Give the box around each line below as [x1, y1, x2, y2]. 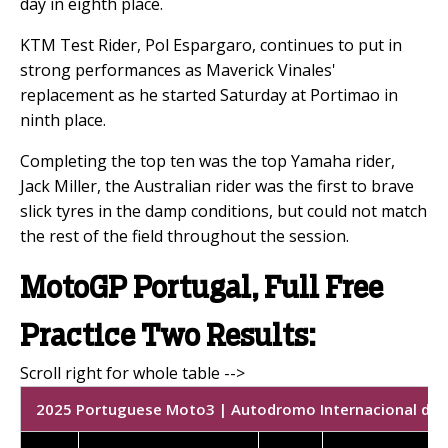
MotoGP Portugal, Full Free [20, 273, 383, 304]
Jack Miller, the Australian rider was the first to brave [20, 174, 414, 197]
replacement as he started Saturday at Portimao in [20, 83, 398, 106]
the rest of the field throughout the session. [20, 224, 349, 247]
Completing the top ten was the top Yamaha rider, [20, 149, 395, 172]
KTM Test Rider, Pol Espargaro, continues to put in [20, 33, 402, 56]
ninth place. [20, 108, 106, 131]
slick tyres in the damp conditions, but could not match [20, 199, 427, 222]
